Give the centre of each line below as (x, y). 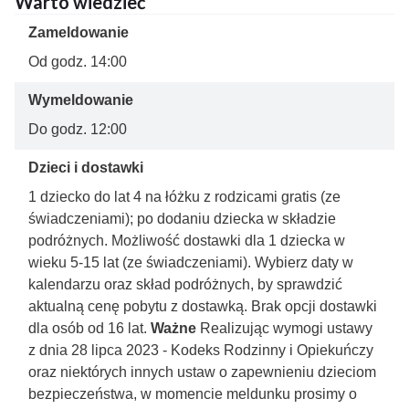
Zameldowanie (79, 32)
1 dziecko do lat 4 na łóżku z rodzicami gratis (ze (184, 197)
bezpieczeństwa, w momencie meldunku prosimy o (193, 394)
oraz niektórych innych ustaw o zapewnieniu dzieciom (202, 372)
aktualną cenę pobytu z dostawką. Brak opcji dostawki (203, 306)
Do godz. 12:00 (78, 129)
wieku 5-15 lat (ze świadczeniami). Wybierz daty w (191, 262)
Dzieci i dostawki (86, 168)
